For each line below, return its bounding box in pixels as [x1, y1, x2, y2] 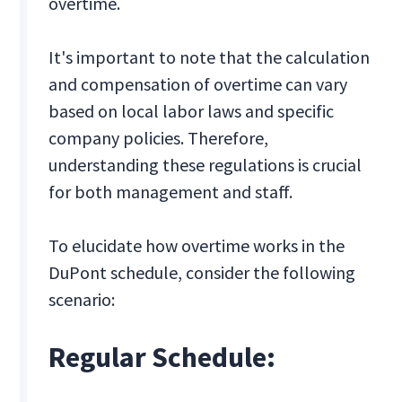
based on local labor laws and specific [48, 100, 335, 123]
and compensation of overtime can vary [48, 73, 348, 96]
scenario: [48, 288, 116, 311]
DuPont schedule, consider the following [48, 261, 356, 284]
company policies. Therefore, [48, 127, 269, 150]
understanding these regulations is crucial [48, 153, 363, 177]
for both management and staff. [48, 180, 293, 204]
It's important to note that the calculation [48, 46, 371, 69]
